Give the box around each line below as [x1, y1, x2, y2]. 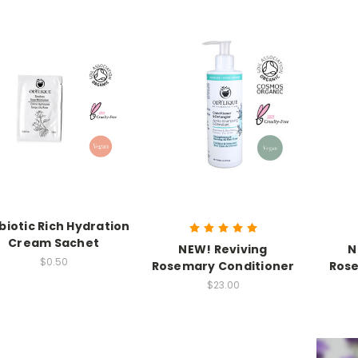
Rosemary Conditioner [151, 257, 295, 274]
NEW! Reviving [178, 241, 268, 257]
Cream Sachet [8, 234, 99, 251]
